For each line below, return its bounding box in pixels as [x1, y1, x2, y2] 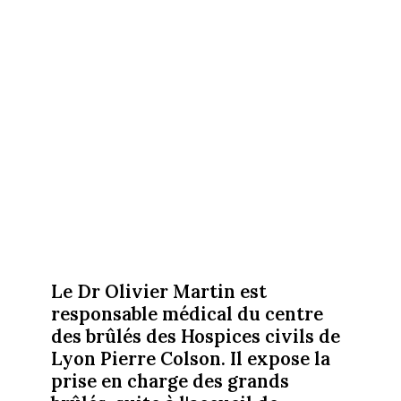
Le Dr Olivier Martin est [50, 278, 267, 303]
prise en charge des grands [50, 368, 289, 393]
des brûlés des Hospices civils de [50, 323, 340, 348]
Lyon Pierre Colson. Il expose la [50, 346, 330, 371]
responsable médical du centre [50, 301, 323, 326]
